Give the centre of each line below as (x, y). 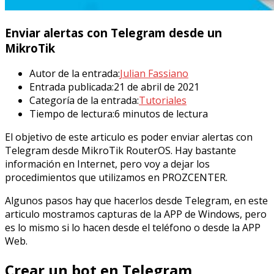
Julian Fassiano (154, 74)
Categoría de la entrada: (84, 101)
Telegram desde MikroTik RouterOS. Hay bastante (120, 151)
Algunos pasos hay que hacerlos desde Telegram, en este (136, 201)
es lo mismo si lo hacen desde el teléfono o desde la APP (133, 228)
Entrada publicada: (72, 87)
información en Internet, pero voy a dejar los (107, 164)
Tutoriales (163, 101)
